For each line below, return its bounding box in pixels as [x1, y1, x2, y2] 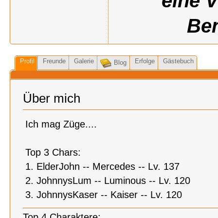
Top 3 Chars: [25, 147, 81, 158]
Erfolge [135, 57, 155, 65]
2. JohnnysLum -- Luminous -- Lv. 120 [25, 175, 190, 186]
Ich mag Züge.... [25, 119, 97, 129]
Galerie [74, 57, 94, 65]
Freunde [43, 57, 66, 65]
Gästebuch [163, 57, 194, 65]
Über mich [23, 91, 80, 106]
